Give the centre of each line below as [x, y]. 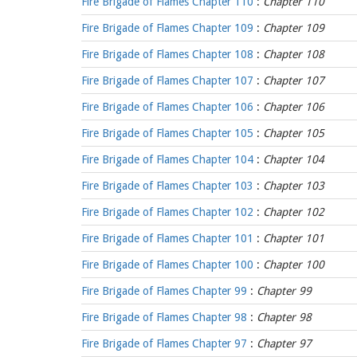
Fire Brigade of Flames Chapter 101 [167, 238]
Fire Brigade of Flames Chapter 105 [167, 133]
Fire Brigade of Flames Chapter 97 [164, 343]
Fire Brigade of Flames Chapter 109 [167, 28]
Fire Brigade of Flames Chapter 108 [167, 54]
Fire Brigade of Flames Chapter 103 [167, 186]
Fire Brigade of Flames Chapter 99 [164, 291]
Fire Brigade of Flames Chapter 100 [167, 265]
